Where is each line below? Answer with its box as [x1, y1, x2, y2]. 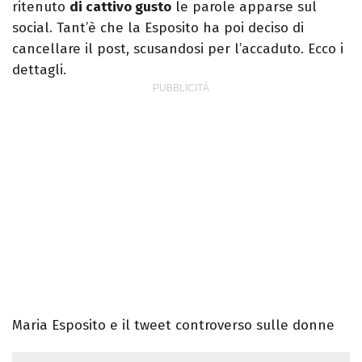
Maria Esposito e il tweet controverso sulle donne [12, 317, 335, 335]
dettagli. [12, 61, 66, 79]
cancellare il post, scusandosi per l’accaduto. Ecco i [12, 40, 343, 58]
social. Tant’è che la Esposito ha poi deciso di [12, 19, 304, 37]
